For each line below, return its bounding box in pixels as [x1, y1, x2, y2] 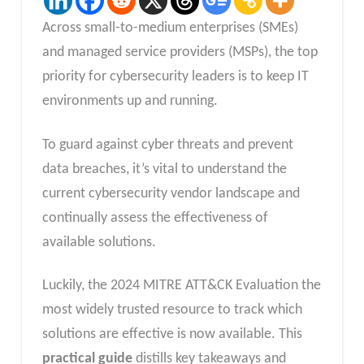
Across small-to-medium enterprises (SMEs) [41, 20, 298, 37]
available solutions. [41, 234, 156, 250]
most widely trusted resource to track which [41, 302, 302, 318]
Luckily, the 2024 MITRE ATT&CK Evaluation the [41, 278, 321, 294]
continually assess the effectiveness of [41, 210, 268, 226]
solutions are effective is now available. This [41, 327, 302, 343]
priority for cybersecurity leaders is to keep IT [41, 69, 309, 85]
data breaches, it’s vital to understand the [41, 161, 287, 177]
